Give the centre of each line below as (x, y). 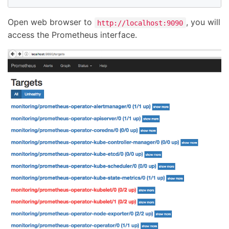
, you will (203, 22)
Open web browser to (51, 22)
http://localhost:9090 (140, 23)
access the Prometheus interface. (72, 35)
